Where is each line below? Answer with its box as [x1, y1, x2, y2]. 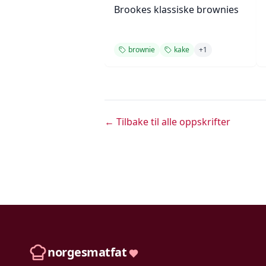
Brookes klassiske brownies [114, 3, 239, 16]
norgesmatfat [47, 244, 126, 260]
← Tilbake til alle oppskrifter [104, 115, 230, 128]
